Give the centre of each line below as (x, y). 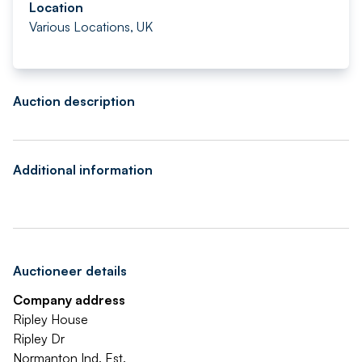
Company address (69, 300)
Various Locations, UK (91, 27)
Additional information (83, 170)
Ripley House (51, 319)
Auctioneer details (70, 271)
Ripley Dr (39, 339)
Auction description (74, 101)
